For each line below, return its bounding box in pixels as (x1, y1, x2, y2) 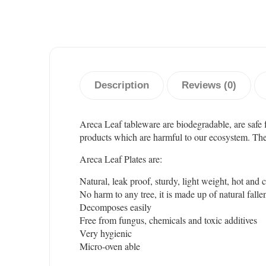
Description (94, 79, 149, 91)
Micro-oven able (80, 239, 140, 252)
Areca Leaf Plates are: (80, 152, 162, 165)
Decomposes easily (80, 200, 151, 213)
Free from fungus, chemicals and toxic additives (80, 213, 257, 226)
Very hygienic (80, 226, 132, 239)
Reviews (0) (182, 79, 236, 91)
